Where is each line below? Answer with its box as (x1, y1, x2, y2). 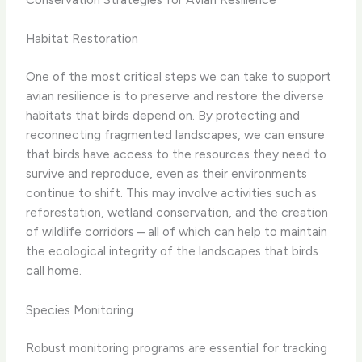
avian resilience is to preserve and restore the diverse (26, 87, 325, 103)
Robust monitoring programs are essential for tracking (26, 339, 328, 356)
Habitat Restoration (26, 30, 139, 46)
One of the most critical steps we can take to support (26, 68, 332, 84)
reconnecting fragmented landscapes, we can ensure (26, 126, 326, 142)
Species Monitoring (26, 301, 134, 318)
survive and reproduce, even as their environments (26, 165, 308, 181)
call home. (26, 262, 82, 278)
